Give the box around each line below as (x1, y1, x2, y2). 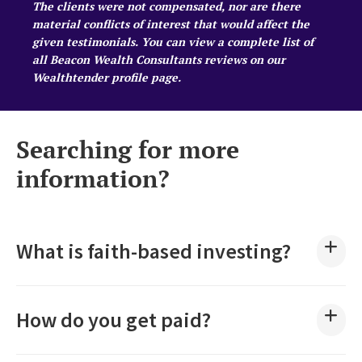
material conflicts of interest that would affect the (32, 15, 309, 32)
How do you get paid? (16, 305, 211, 333)
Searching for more (16, 133, 239, 166)
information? (16, 162, 170, 195)
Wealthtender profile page (32, 69, 178, 85)
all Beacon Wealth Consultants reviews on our (32, 51, 285, 67)
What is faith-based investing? (16, 237, 291, 264)
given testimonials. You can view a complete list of (32, 33, 314, 49)
